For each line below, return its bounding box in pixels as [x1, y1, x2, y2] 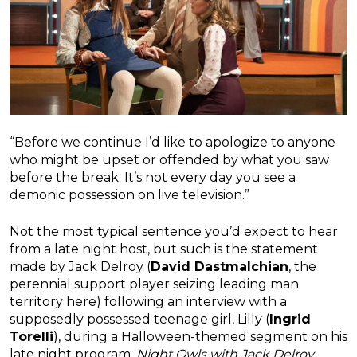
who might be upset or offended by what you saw [10, 151, 329, 167]
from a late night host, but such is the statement [10, 241, 318, 257]
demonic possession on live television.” [10, 186, 249, 202]
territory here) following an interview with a [10, 293, 287, 309]
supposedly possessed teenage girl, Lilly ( [10, 311, 269, 327]
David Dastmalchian [151, 258, 288, 274]
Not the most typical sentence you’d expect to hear [10, 223, 338, 239]
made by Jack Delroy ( [10, 258, 151, 274]
